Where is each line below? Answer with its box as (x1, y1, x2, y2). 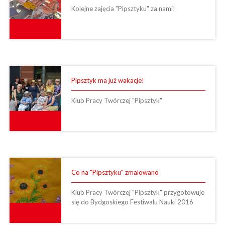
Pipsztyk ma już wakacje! (71, 76, 144, 84)
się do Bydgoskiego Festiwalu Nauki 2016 (71, 197, 193, 206)
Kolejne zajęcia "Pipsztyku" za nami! (71, 4, 175, 13)
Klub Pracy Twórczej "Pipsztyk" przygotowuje (71, 188, 204, 196)
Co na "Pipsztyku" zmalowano (71, 168, 159, 176)
